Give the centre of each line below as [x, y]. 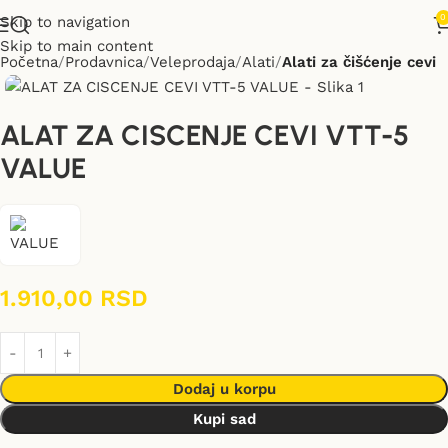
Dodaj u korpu [224, 389]
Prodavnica [104, 62]
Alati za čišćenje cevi [359, 62]
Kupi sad [224, 419]
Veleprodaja [192, 62]
